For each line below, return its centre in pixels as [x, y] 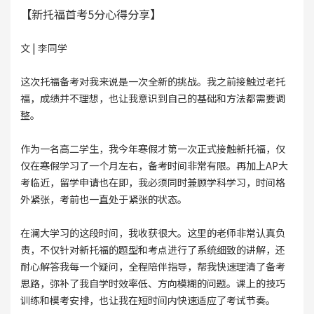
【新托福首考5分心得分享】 [90, 14]
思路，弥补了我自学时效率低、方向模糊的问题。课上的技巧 [152, 283]
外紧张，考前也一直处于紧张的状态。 [103, 199]
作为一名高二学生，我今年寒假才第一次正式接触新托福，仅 [152, 148]
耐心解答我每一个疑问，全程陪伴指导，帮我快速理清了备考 [152, 266]
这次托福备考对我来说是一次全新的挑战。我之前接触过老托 [152, 81]
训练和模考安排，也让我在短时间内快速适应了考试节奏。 [148, 300]
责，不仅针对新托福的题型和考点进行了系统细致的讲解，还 [152, 249]
